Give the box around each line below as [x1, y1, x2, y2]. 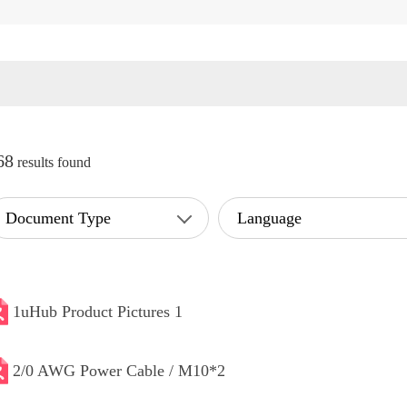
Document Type [5, 208, 112, 227]
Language [236, 208, 302, 227]
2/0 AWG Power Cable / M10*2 [13, 361, 225, 380]
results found [14, 154, 92, 170]
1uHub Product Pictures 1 [13, 302, 183, 321]
